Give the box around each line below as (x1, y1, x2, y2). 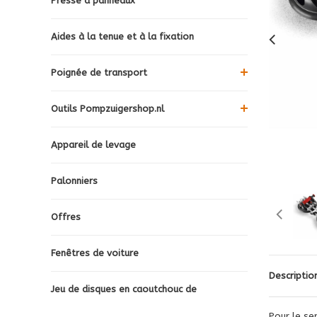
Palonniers (51, 175, 98, 186)
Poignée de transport (51, 67, 147, 78)
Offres (51, 211, 81, 222)
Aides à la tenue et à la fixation (51, 30, 194, 42)
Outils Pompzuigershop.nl (51, 103, 164, 114)
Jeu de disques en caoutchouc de (51, 283, 197, 294)
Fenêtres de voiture (51, 247, 139, 258)
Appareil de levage (51, 139, 136, 150)
